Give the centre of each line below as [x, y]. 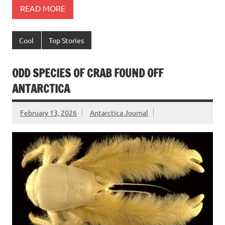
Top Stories [67, 40]
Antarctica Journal [119, 113]
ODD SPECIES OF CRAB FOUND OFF [88, 73]
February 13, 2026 [48, 113]
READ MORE [43, 8]
